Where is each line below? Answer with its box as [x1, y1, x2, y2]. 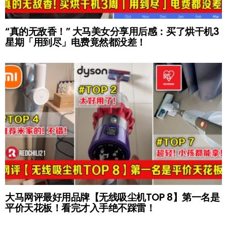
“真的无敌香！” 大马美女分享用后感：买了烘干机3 [5, 24, 219, 39]
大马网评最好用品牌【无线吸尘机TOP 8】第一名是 [5, 190, 220, 204]
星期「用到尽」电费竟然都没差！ [5, 35, 146, 49]
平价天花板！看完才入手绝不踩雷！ [5, 201, 156, 215]
